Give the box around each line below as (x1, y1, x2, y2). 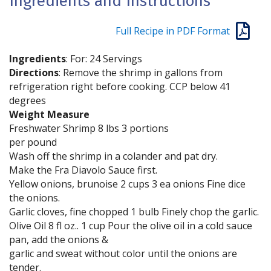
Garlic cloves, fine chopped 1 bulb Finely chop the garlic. (9, 205, 259, 218)
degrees (9, 94, 46, 107)
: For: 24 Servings (66, 52, 142, 65)
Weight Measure (9, 108, 90, 121)
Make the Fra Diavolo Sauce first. (9, 163, 157, 177)
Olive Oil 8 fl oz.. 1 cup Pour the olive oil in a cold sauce (9, 219, 252, 232)
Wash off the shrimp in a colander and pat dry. (9, 149, 218, 163)
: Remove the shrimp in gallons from (59, 66, 223, 79)
